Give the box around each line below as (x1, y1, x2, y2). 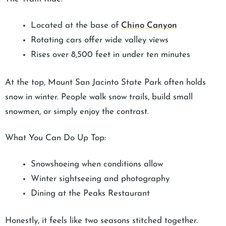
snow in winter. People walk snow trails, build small (5, 92, 193, 101)
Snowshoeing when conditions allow (31, 159, 163, 168)
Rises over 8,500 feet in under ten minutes (31, 50, 190, 60)
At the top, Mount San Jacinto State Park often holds (5, 78, 206, 87)
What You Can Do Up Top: (5, 133, 106, 142)
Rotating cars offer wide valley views (31, 36, 168, 45)
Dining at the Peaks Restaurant (31, 189, 150, 198)
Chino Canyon (121, 21, 177, 30)
